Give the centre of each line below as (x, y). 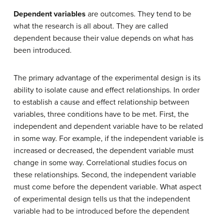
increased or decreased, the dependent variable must (104, 151)
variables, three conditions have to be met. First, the (101, 114)
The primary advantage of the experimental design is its (107, 78)
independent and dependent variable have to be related (108, 126)
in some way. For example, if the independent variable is (108, 139)
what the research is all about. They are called (91, 26)
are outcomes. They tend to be (139, 14)
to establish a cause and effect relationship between (101, 102)
